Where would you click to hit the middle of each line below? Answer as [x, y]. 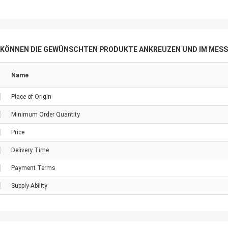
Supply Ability [29, 186]
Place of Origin [31, 97]
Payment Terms [33, 168]
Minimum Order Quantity [46, 115]
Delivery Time [30, 150]
